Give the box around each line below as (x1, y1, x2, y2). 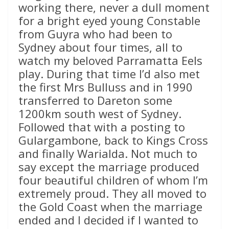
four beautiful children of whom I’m (18, 172, 208, 188)
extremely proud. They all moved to (18, 186, 207, 201)
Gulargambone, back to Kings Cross (18, 132, 208, 148)
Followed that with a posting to (18, 119, 185, 135)
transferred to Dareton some (18, 93, 172, 108)
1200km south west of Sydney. (18, 106, 181, 122)
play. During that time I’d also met (18, 66, 200, 82)
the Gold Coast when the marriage (18, 199, 202, 215)
